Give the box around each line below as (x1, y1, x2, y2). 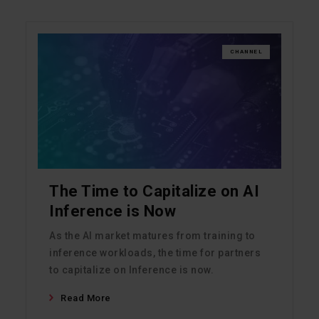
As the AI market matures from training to (49, 230, 256, 242)
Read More (61, 293, 111, 304)
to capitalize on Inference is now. (49, 264, 214, 276)
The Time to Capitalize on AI (49, 182, 259, 201)
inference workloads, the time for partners (49, 247, 261, 259)
